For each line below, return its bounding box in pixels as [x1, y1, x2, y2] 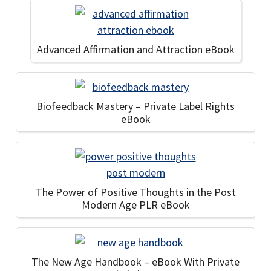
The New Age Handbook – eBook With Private [31, 255, 240, 269]
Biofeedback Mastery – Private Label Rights [36, 99, 235, 113]
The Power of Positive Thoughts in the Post [35, 185, 236, 199]
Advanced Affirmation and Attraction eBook [36, 42, 235, 56]
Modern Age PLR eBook [81, 198, 190, 212]
